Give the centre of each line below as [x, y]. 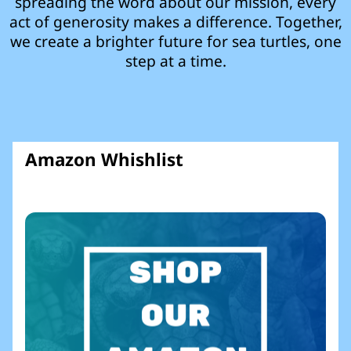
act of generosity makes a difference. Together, [175, 21]
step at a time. [175, 60]
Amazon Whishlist [104, 160]
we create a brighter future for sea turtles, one [175, 41]
